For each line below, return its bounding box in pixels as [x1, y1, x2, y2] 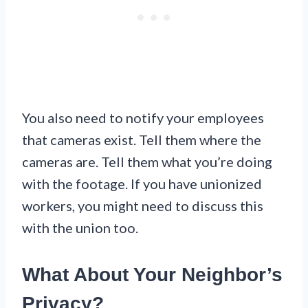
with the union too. [22, 219, 138, 236]
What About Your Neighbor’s [22, 263, 283, 285]
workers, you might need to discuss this [22, 197, 263, 214]
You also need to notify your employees [22, 109, 264, 126]
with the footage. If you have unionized [22, 175, 262, 192]
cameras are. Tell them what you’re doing [22, 153, 272, 170]
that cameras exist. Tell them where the [22, 131, 261, 148]
